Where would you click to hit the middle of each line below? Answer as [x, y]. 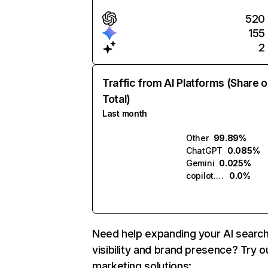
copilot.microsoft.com [220, 176]
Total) [116, 99]
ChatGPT [205, 150]
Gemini [200, 163]
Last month [125, 113]
